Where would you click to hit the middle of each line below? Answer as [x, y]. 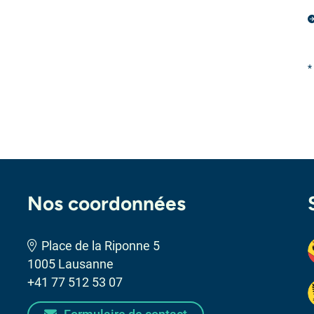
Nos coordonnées [107, 203]
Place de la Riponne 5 [101, 246]
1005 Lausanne [71, 264]
